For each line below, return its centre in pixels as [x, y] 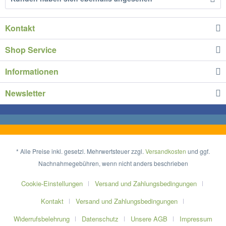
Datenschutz [100, 219]
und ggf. [198, 151]
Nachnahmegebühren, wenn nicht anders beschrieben [113, 163]
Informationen [32, 71]
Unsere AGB [149, 219]
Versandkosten [166, 151]
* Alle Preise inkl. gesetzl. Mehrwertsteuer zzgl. [81, 151]
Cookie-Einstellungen [52, 184]
